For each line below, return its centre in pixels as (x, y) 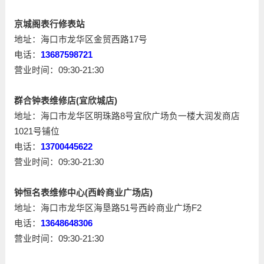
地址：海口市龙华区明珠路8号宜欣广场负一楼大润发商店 (127, 116)
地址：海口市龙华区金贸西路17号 (80, 40)
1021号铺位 (37, 132)
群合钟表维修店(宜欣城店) (65, 101)
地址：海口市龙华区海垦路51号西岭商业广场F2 (108, 208)
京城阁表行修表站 (49, 24)
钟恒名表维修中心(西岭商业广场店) (83, 193)
